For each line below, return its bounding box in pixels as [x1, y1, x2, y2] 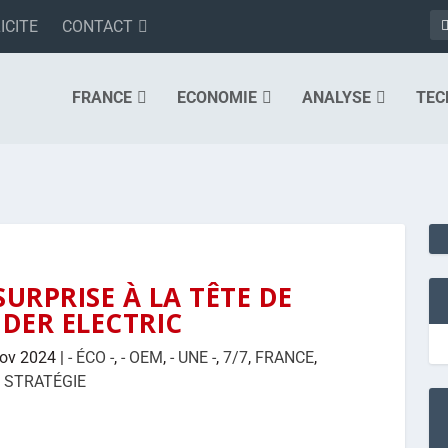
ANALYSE [302, 88, 371, 108]
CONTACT [62, 16, 133, 36]
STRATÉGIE [3, 371, 86, 391]
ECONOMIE [177, 88, 257, 108]
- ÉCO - [67, 347, 114, 367]
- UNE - [169, 347, 216, 367]
